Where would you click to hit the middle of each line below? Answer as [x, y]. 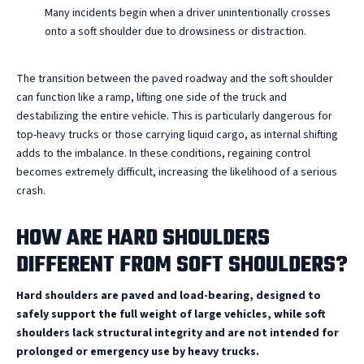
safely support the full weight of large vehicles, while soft [171, 314]
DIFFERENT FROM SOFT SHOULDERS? [182, 265]
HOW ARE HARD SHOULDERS [143, 238]
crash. [31, 191]
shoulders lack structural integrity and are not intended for [178, 333]
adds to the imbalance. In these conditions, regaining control [163, 153]
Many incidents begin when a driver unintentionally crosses [188, 13]
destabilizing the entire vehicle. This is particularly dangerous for [174, 116]
